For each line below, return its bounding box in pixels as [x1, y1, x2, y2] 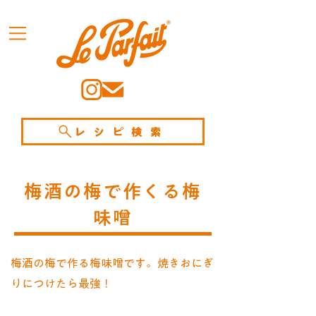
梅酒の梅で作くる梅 [23, 182, 202, 200]
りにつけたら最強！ [11, 278, 112, 289]
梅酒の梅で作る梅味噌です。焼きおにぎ [11, 257, 214, 269]
